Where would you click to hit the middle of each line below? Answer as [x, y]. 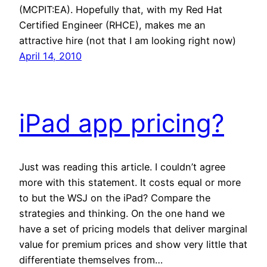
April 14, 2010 [50, 56]
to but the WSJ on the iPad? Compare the [115, 198]
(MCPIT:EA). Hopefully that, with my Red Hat [121, 10]
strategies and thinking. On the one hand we [122, 214]
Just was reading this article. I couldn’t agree [122, 167]
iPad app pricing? [122, 123]
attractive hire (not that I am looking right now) [128, 41]
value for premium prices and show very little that [133, 245]
